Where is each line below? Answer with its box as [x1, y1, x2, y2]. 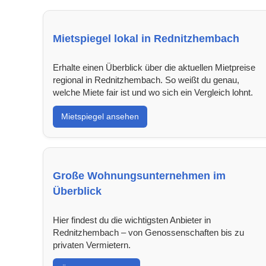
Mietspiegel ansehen [61, 111, 139, 121]
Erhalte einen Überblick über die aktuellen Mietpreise [53, 62, 255, 72]
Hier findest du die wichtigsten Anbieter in [53, 214, 211, 225]
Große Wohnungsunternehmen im [53, 169, 226, 182]
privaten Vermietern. [53, 239, 131, 250]
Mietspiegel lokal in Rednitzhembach [53, 32, 239, 45]
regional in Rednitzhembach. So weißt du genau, [53, 74, 239, 85]
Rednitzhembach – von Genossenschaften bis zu [53, 227, 244, 237]
